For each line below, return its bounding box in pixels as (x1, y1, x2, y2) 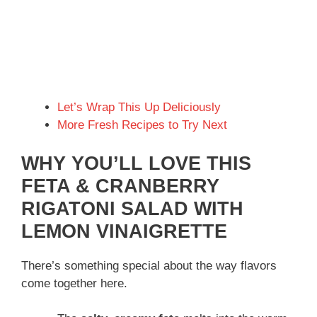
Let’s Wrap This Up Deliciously (57, 100, 221, 115)
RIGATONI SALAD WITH (21, 197, 243, 219)
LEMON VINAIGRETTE (21, 220, 227, 242)
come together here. (21, 276, 127, 290)
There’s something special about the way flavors (21, 258, 277, 272)
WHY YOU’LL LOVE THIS (21, 152, 251, 174)
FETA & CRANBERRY (21, 175, 219, 197)
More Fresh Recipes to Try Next (57, 118, 227, 132)
